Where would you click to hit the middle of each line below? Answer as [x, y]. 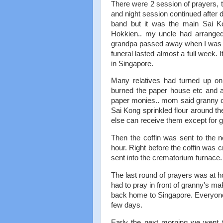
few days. [127, 205]
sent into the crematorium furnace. [167, 158]
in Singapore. [132, 63]
